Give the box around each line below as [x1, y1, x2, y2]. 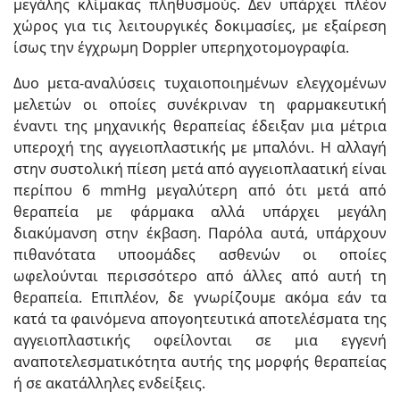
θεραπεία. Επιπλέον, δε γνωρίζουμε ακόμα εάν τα [13, 287, 387, 307]
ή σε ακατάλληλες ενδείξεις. [13, 372, 205, 393]
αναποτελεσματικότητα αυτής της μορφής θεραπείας [13, 351, 387, 371]
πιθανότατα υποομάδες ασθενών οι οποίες [13, 244, 387, 264]
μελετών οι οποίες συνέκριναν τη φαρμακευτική [13, 94, 387, 114]
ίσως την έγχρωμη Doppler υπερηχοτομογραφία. [13, 37, 349, 57]
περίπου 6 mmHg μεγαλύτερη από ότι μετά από [13, 179, 387, 200]
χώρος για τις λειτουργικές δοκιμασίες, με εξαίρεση [13, 15, 387, 36]
